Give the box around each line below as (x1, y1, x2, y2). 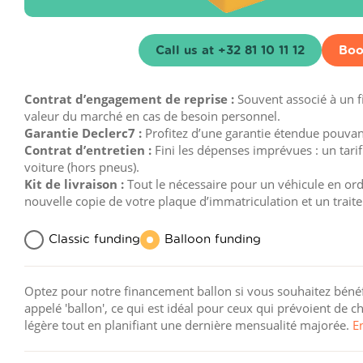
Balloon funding (164, 229, 261, 246)
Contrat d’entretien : (24, 141, 155, 158)
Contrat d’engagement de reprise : (24, 90, 237, 107)
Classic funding (49, 229, 140, 246)
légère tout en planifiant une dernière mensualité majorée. (24, 317, 352, 334)
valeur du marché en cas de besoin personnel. (24, 107, 280, 124)
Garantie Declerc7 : (24, 124, 145, 141)
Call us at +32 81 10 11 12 (155, 41, 305, 59)
